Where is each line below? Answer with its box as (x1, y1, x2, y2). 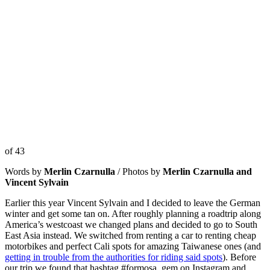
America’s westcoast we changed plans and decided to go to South (5, 219, 257, 230)
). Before (222, 252, 256, 263)
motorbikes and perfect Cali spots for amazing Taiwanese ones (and (5, 241, 261, 252)
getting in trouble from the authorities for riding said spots (5, 252, 222, 263)
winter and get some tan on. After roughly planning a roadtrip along (5, 209, 261, 219)
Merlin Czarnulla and (163, 166, 252, 177)
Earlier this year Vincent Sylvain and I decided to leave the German (5, 198, 260, 209)
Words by (5, 166, 44, 177)
